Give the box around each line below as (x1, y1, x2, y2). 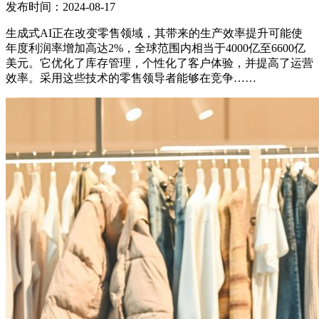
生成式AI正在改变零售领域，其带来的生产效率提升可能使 (6, 26, 303, 39)
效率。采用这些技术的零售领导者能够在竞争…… (6, 71, 256, 84)
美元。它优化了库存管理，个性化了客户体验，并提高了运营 (6, 56, 313, 69)
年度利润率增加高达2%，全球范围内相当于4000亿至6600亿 (6, 41, 305, 54)
